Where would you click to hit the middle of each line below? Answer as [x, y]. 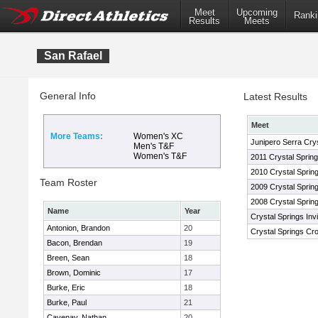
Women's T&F [160, 156]
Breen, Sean [68, 258]
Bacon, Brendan [75, 243]
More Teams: [77, 136]
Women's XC [158, 136]
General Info [68, 96]
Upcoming [257, 13]
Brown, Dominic [74, 273]
